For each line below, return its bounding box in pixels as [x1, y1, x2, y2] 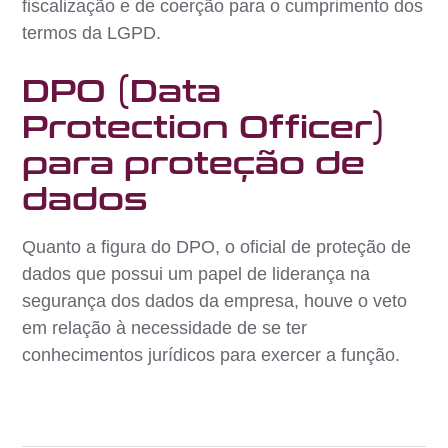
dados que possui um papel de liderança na [22, 263, 371, 284]
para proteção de [22, 145, 366, 182]
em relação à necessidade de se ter [22, 317, 308, 338]
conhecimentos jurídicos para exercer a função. [22, 344, 401, 365]
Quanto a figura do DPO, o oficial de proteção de [22, 236, 412, 257]
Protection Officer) [22, 109, 387, 146]
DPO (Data [22, 73, 222, 110]
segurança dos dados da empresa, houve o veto [22, 290, 408, 311]
